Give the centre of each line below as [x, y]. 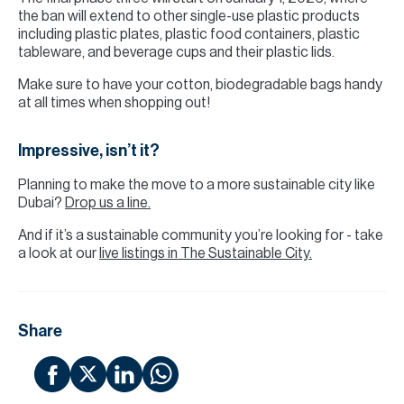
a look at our [59, 253]
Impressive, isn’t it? [89, 151]
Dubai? [41, 203]
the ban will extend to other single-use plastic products [189, 16]
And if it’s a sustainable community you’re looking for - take [201, 235]
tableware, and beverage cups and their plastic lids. [176, 52]
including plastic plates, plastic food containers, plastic [189, 34]
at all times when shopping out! [114, 103]
